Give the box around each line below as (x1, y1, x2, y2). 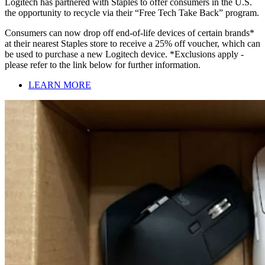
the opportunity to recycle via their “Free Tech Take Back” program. (5, 8, 259, 18)
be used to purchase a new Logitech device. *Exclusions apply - (5, 49, 244, 60)
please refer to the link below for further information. (5, 60, 201, 70)
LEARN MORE (28, 80, 91, 91)
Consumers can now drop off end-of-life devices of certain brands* (5, 28, 254, 38)
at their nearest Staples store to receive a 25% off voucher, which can (5, 38, 260, 49)
